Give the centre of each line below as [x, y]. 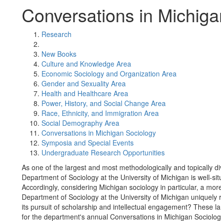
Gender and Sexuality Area [84, 83]
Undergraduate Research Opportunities [103, 152]
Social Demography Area [80, 123]
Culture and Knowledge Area [86, 64]
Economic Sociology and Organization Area [109, 74]
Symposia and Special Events [88, 143]
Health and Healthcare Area [85, 93]
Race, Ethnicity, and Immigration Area [100, 113]
